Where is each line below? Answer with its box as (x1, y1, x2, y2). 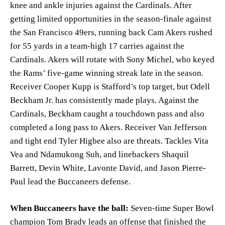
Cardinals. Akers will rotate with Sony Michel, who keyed (10, 54, 214, 64)
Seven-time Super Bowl (131, 203, 214, 213)
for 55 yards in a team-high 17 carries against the (10, 41, 184, 51)
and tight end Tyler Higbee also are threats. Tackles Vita (10, 136, 208, 146)
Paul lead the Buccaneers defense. (10, 176, 131, 186)
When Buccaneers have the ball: (10, 203, 131, 213)
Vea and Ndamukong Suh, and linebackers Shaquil (10, 149, 189, 159)
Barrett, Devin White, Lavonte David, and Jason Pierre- (10, 163, 206, 173)
